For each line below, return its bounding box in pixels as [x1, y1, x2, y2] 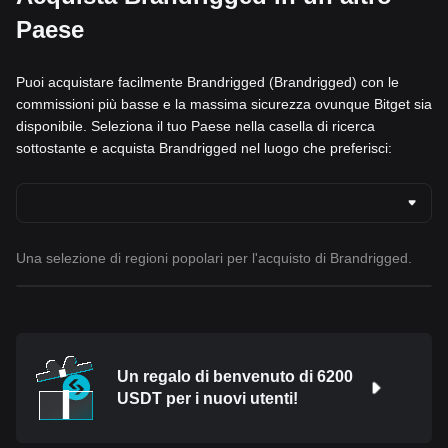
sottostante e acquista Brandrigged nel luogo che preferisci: [16, 140, 392, 157]
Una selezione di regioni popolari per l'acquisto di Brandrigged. [16, 250, 412, 267]
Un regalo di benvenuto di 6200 [117, 368, 353, 386]
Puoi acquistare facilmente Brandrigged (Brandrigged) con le [16, 74, 399, 91]
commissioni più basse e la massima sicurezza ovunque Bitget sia [16, 96, 432, 113]
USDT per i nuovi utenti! [117, 390, 298, 408]
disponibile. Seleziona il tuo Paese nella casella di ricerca [16, 118, 375, 135]
